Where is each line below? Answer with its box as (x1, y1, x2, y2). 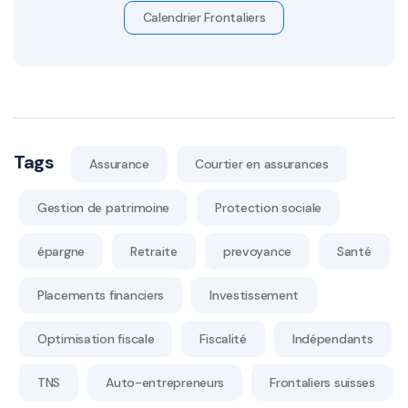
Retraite (130, 242, 178, 260)
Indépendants (291, 330, 373, 347)
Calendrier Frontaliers (142, 8, 266, 25)
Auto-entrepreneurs (106, 373, 225, 391)
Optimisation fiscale (37, 330, 155, 347)
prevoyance (222, 242, 292, 260)
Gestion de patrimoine (37, 199, 170, 216)
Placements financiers (37, 286, 165, 303)
